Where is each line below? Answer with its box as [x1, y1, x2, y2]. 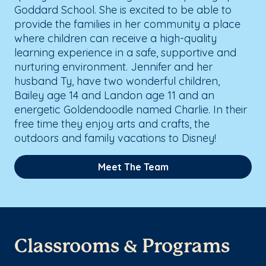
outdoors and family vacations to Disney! [14, 131, 216, 145]
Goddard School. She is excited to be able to [14, 2, 232, 17]
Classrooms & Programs [14, 237, 230, 256]
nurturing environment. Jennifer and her [14, 59, 213, 74]
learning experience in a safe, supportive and [14, 45, 236, 59]
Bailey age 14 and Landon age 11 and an [14, 88, 214, 102]
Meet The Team [97, 160, 169, 173]
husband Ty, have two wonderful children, [14, 74, 220, 88]
